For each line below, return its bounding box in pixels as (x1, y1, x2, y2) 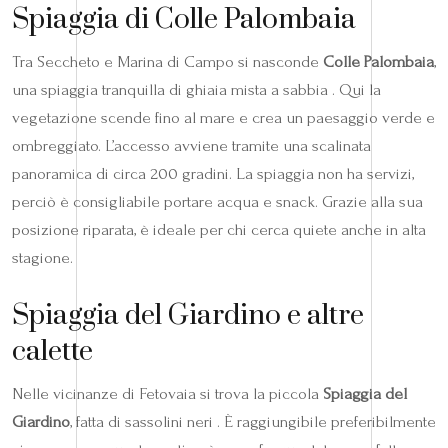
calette (12, 333, 93, 369)
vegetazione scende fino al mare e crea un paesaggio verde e (12, 107, 435, 127)
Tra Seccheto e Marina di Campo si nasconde (12, 51, 323, 71)
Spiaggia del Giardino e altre (12, 297, 364, 333)
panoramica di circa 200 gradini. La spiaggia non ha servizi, (12, 163, 414, 183)
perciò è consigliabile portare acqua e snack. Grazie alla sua (12, 191, 423, 211)
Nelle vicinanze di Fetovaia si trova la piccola (12, 383, 323, 403)
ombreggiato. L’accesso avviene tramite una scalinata (12, 135, 371, 155)
